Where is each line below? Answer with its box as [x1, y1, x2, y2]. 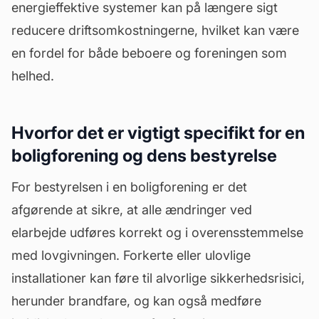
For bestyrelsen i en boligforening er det [11, 179, 247, 194]
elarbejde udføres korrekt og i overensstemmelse [11, 225, 303, 240]
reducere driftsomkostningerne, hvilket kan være [11, 23, 299, 38]
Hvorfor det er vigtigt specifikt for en [11, 122, 305, 143]
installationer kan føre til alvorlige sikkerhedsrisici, [11, 271, 305, 286]
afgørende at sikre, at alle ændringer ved [11, 202, 252, 217]
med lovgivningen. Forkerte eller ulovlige [11, 248, 251, 263]
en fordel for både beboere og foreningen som [11, 46, 287, 61]
